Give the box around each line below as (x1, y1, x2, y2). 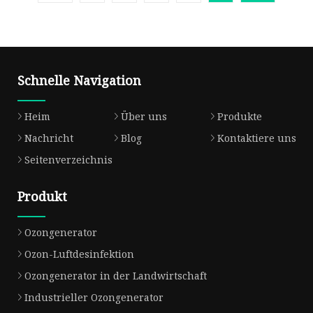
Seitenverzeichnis (24, 152, 112, 166)
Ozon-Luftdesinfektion (24, 247, 134, 261)
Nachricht (24, 131, 73, 145)
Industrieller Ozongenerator (24, 290, 163, 304)
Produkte (217, 109, 262, 123)
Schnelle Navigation (17, 71, 141, 89)
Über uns (120, 109, 167, 123)
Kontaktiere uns (217, 131, 296, 145)
